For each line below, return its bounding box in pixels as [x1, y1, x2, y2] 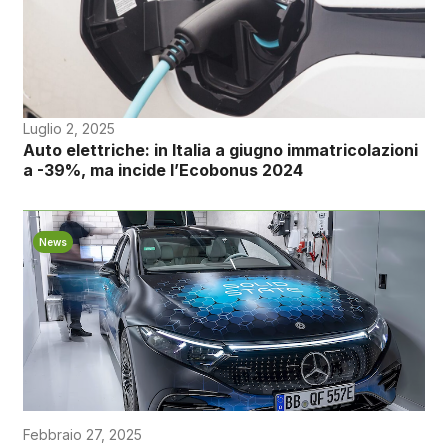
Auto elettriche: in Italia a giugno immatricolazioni [22, 139, 418, 160]
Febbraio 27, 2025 [22, 425, 142, 443]
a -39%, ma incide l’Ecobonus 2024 [22, 159, 303, 180]
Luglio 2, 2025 [22, 119, 115, 137]
